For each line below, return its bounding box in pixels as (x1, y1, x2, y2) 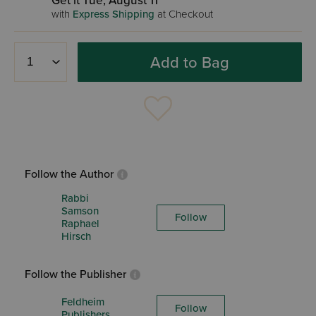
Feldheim (61, 295, 104, 308)
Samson (61, 205, 99, 217)
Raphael (61, 217, 99, 230)
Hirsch (61, 230, 91, 243)
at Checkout (154, 8, 213, 20)
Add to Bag (150, 53, 229, 72)
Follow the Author (25, 167, 114, 181)
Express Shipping (73, 8, 154, 20)
